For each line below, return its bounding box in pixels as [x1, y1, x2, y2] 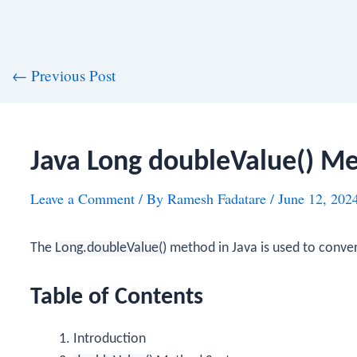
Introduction [73, 331, 146, 347]
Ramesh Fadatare [167, 189, 270, 208]
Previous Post [26, 65, 116, 85]
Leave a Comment [30, 189, 135, 208]
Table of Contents [30, 284, 203, 310]
